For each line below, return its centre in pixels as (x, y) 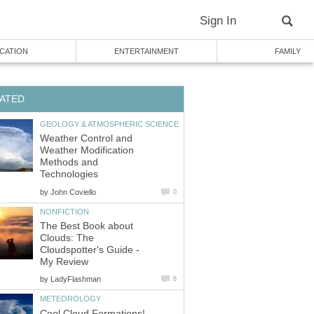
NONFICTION (64, 211)
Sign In (218, 21)
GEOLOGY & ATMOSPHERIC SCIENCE (109, 124)
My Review (64, 262)
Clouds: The (67, 238)
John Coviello (73, 192)
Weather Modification (87, 151)
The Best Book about (87, 226)
